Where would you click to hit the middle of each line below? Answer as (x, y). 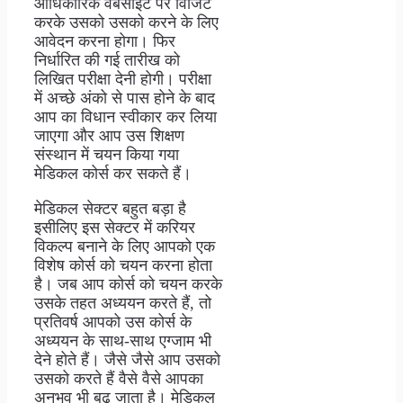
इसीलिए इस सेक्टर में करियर (115, 227)
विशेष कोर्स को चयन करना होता (123, 265)
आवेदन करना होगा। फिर (105, 41)
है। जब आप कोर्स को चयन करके (128, 284)
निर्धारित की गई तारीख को (107, 60)
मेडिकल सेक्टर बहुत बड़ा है (110, 208)
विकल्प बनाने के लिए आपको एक (125, 246)
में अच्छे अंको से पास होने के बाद (125, 98)
